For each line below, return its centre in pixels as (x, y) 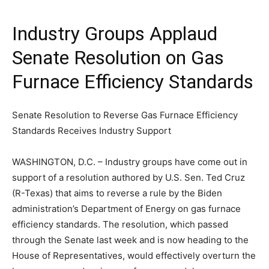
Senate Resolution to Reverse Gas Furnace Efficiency (125, 115)
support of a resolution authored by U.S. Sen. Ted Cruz (128, 177)
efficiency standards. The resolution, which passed (120, 224)
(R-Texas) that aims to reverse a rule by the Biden (117, 193)
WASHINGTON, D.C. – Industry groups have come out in (130, 162)
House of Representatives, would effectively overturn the (134, 255)
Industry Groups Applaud (115, 34)
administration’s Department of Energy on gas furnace (126, 209)
